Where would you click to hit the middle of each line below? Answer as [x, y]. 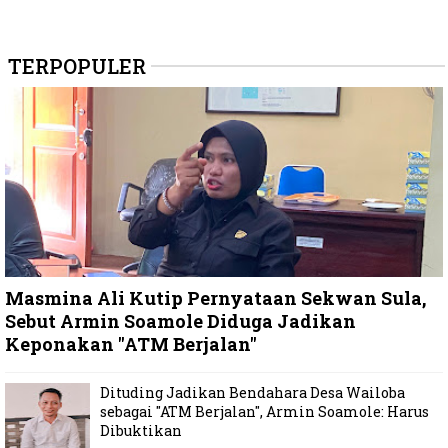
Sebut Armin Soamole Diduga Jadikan [180, 321]
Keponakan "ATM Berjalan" [131, 344]
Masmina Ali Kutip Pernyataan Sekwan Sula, [215, 298]
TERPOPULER [77, 66]
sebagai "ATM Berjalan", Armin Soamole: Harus [264, 411]
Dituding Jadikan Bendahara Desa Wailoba [252, 392]
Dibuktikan [141, 430]
